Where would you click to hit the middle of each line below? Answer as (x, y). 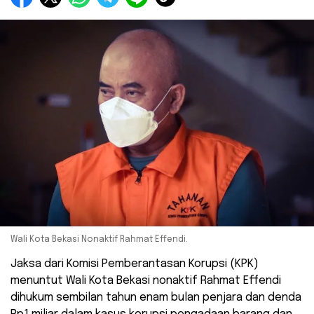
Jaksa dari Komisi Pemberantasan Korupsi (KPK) (135, 264)
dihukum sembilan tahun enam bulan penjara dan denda (156, 298)
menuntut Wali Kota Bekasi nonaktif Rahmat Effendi (146, 281)
